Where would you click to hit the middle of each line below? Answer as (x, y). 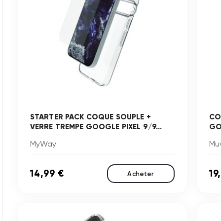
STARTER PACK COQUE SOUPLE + (90, 117)
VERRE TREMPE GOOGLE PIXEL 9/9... (96, 127)
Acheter (141, 174)
